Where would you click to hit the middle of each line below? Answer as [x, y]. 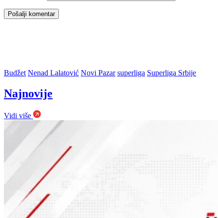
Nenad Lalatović [53, 73]
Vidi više [18, 115]
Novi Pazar [98, 73]
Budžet [15, 73]
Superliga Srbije [172, 73]
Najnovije [28, 94]
